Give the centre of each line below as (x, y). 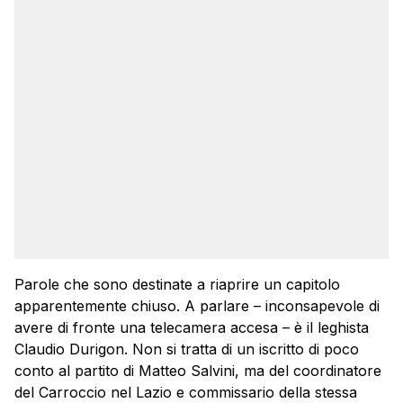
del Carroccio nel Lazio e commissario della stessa (186, 392)
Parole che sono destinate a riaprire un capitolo (177, 284)
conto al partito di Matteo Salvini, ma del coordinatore (198, 370)
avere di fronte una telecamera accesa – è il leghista (192, 327)
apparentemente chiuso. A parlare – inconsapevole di (197, 305)
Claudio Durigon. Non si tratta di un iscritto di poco (187, 349)
